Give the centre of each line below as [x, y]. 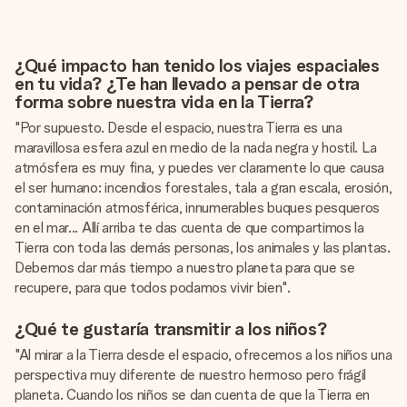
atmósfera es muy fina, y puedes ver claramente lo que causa [200, 168]
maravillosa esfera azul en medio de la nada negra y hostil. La [196, 148]
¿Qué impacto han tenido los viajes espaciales [197, 65]
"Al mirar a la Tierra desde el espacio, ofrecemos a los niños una [203, 355]
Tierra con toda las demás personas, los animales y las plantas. [203, 248]
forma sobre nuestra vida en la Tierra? [164, 102]
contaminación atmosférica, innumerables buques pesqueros [198, 208]
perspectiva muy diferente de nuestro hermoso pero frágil [191, 375]
